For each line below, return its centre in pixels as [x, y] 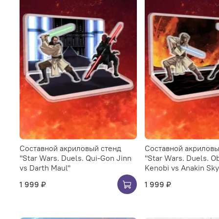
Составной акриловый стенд [70, 148]
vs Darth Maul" [45, 167]
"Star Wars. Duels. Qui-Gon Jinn [76, 158]
